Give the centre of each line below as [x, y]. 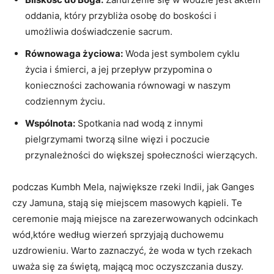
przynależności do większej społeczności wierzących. [141, 155]
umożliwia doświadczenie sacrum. [99, 31]
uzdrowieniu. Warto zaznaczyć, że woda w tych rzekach [132, 250]
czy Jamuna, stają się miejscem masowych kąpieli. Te [127, 202]
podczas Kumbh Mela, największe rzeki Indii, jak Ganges [133, 187]
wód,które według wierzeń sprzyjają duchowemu [118, 234]
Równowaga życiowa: [74, 53]
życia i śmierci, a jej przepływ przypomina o [119, 69]
